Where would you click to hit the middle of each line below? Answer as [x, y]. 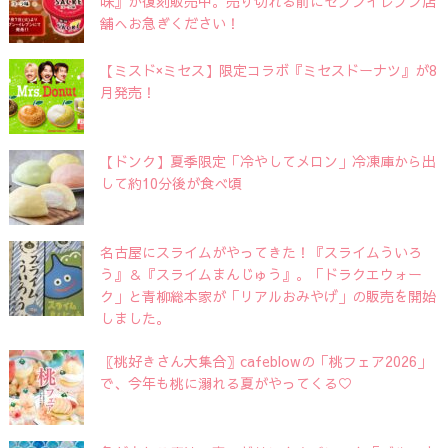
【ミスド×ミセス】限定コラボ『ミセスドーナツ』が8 [268, 69]
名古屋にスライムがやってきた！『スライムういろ [260, 251]
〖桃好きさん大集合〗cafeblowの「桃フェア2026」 [265, 360]
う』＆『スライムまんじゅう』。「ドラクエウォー [260, 273]
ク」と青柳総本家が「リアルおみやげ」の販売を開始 [267, 295]
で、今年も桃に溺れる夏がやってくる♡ [225, 382]
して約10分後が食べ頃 [170, 182]
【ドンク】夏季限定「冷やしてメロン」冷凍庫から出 [267, 160]
